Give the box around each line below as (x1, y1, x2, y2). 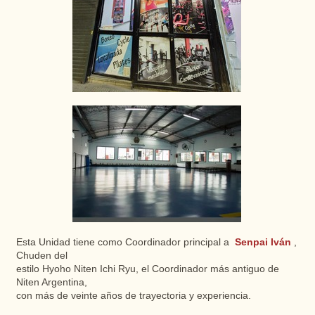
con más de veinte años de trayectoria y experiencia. (15, 290, 251, 301)
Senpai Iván (234, 237, 291, 247)
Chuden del (15, 250, 67, 261)
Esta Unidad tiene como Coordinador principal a (15, 237, 232, 247)
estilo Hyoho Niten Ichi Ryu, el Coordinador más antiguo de (15, 264, 279, 274)
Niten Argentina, (15, 277, 87, 288)
